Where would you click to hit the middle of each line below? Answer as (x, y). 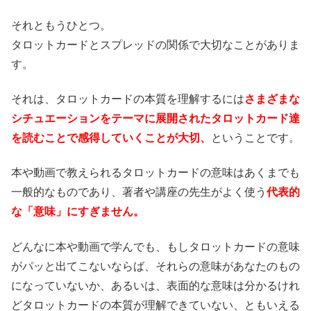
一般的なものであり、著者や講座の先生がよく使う (139, 192)
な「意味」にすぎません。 (78, 212)
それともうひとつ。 (61, 25)
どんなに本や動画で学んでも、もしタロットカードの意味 (155, 246)
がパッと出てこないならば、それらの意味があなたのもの (155, 266)
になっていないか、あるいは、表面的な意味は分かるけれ (155, 285)
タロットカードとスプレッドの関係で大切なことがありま (155, 44)
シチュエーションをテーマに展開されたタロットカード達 (155, 118)
